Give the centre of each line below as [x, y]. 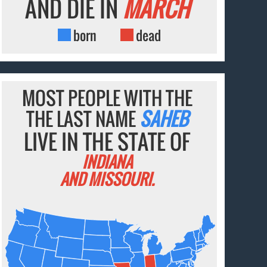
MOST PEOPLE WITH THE [107, 97]
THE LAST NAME [83, 118]
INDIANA [107, 162]
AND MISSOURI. [107, 179]
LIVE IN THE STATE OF [107, 141]
